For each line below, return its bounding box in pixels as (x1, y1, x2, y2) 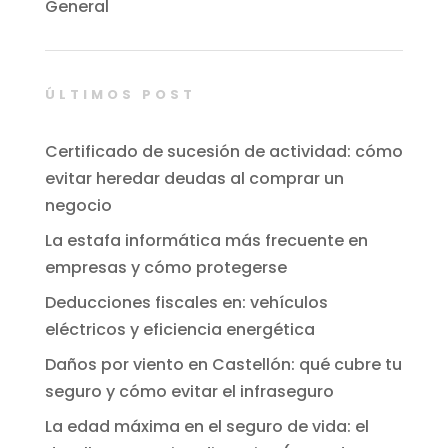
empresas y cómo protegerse (44, 256, 287, 280)
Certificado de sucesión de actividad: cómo (44, 140, 403, 164)
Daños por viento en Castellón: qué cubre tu (44, 353, 402, 377)
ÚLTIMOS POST (44, 85, 196, 105)
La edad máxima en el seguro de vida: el (44, 415, 369, 439)
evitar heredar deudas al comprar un (44, 167, 344, 191)
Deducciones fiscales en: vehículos (44, 291, 328, 315)
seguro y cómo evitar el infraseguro (44, 380, 334, 404)
